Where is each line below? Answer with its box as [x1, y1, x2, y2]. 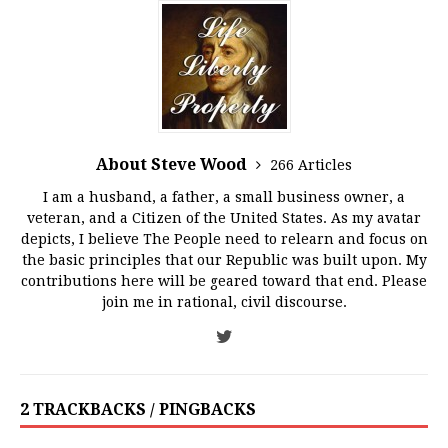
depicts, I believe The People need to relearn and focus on [20, 231, 428, 248]
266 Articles [270, 157, 352, 174]
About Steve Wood [96, 155, 251, 175]
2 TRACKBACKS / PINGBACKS [20, 400, 256, 420]
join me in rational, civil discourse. [101, 294, 347, 311]
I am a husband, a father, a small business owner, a [43, 189, 405, 206]
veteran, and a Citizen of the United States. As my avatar [27, 210, 421, 227]
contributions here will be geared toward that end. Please [21, 273, 427, 290]
